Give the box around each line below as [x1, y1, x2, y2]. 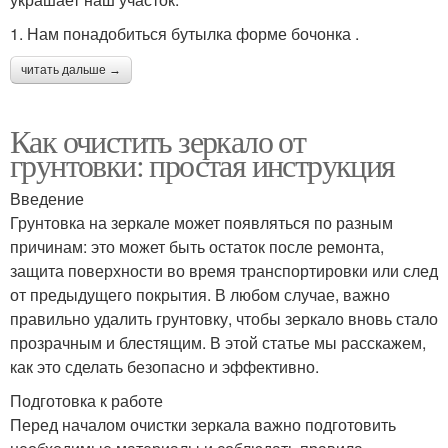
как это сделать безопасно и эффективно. [10, 355, 319, 379]
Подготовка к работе [10, 389, 163, 413]
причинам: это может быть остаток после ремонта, [10, 235, 384, 259]
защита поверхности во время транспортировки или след [10, 259, 438, 283]
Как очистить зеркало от [10, 119, 306, 163]
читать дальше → [21, 63, 121, 78]
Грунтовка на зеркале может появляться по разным [10, 211, 393, 235]
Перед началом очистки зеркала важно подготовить [10, 413, 396, 437]
